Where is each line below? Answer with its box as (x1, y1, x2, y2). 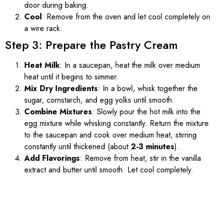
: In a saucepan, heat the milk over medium (60, 59, 200, 71)
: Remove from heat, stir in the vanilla (80, 152, 201, 164)
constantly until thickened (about (24, 140, 131, 152)
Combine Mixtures (24, 106, 92, 117)
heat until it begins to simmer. (24, 71, 119, 82)
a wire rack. (24, 22, 62, 34)
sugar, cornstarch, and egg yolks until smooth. (24, 94, 174, 106)
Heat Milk (24, 59, 60, 71)
